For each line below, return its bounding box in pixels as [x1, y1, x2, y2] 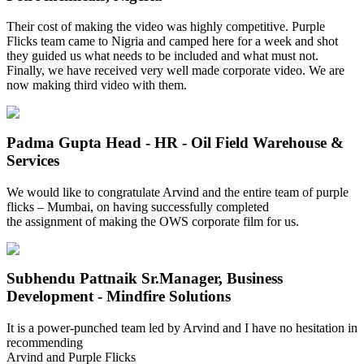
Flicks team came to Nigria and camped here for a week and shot [6, 34, 338, 49]
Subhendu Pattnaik [6, 270, 141, 288]
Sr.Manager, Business [141, 270, 283, 288]
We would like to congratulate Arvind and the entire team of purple [6, 184, 349, 199]
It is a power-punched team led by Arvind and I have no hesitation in [6, 321, 357, 336]
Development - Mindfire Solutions [6, 288, 231, 305]
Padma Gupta [6, 134, 106, 152]
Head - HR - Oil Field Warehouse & [106, 134, 344, 152]
